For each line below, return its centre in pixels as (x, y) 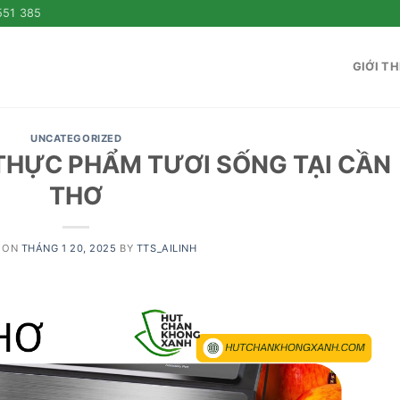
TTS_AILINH (167, 248)
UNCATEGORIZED (76, 138)
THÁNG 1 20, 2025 (69, 248)
